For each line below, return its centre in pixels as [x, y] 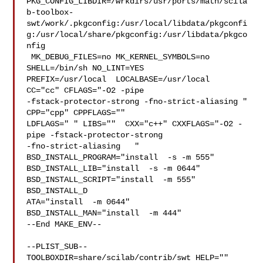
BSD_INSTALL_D [57, 191]
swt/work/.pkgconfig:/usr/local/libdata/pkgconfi [137, 23]
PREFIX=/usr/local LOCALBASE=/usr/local [118, 79]
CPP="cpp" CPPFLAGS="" [81, 113]
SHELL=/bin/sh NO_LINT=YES [88, 68]
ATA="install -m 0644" [78, 202]
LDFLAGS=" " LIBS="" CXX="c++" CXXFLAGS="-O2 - [135, 124]
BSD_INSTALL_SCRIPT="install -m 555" [116, 180]
